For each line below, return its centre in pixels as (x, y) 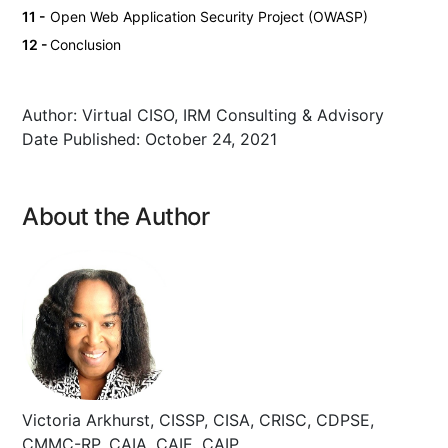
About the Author (116, 216)
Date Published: (83, 138)
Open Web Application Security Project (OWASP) (209, 16)
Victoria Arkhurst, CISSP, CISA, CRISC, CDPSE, (198, 419)
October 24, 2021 (211, 138)
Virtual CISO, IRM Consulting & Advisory (233, 114)
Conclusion (85, 44)
